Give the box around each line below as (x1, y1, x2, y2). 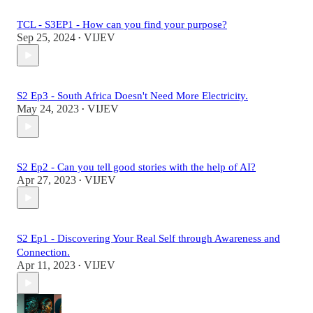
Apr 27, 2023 (17, 174, 76, 187)
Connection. (17, 247, 70, 259)
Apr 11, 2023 (17, 259, 75, 272)
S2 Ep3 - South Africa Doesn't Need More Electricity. (17, 90, 248, 102)
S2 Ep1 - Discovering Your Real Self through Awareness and (17, 233, 280, 245)
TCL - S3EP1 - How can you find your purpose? (17, 19, 227, 31)
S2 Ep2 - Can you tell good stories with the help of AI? (17, 161, 256, 173)
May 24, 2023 (17, 103, 79, 115)
